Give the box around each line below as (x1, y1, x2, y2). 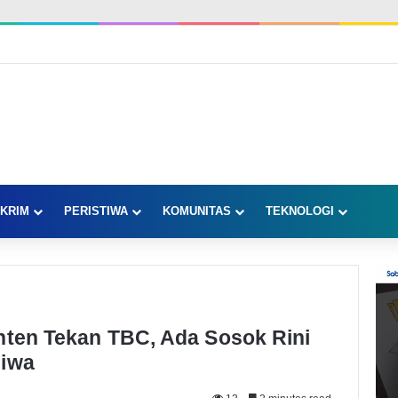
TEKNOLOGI (266, 204, 334, 218)
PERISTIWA (64, 204, 128, 218)
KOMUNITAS (163, 204, 231, 218)
